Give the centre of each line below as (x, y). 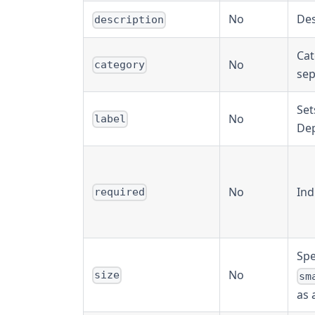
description (129, 20)
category (120, 65)
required (120, 192)
